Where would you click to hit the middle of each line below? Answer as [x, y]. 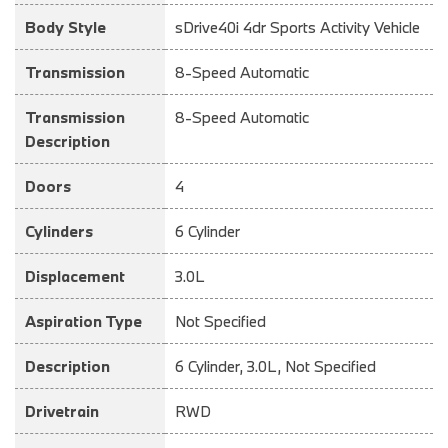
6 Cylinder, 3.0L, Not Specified [275, 365]
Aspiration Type [83, 320]
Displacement [75, 275]
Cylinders [59, 230]
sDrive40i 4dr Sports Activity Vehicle [297, 26]
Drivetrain [62, 410]
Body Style [65, 26]
